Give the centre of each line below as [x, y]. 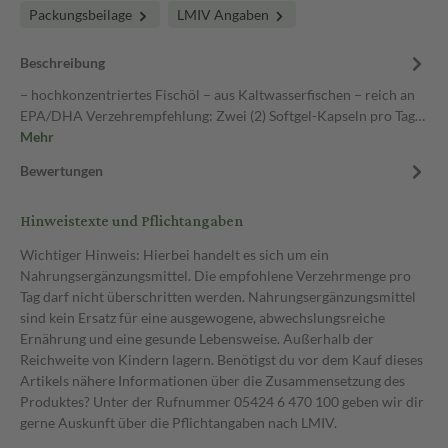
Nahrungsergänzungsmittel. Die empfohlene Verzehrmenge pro [215, 275]
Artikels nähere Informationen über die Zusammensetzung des [212, 380]
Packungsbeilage [82, 14]
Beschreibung [62, 62]
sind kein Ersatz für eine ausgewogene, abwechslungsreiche [202, 317]
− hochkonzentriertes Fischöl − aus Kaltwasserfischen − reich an [217, 94]
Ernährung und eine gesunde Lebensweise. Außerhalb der [197, 338]
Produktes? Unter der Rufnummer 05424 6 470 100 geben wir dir [222, 401]
